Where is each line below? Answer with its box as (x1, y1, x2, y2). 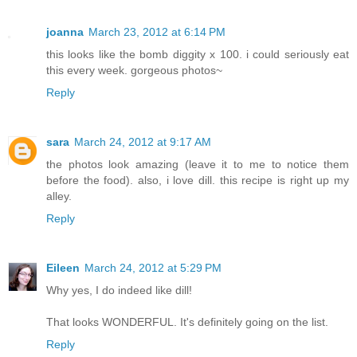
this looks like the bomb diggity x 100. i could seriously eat (46, 48, 349, 61)
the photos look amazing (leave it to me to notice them (46, 158, 349, 171)
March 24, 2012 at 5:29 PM (84, 261, 222, 275)
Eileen (46, 261, 80, 275)
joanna (46, 25, 84, 39)
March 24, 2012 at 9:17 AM (74, 135, 211, 149)
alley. (46, 190, 72, 203)
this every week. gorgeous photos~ (46, 64, 222, 77)
